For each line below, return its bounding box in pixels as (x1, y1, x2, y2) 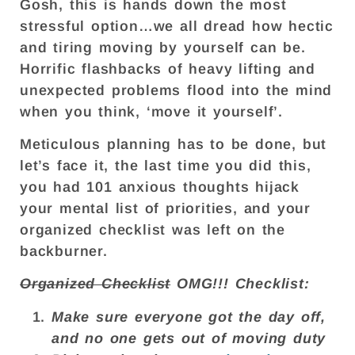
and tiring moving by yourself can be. (20, 39, 306, 55)
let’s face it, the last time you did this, (20, 158, 311, 174)
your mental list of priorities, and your (20, 200, 311, 217)
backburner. (20, 243, 114, 260)
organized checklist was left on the (20, 222, 285, 239)
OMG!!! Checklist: (170, 276, 310, 292)
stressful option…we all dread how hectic (20, 17, 334, 34)
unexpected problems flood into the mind (20, 82, 333, 98)
